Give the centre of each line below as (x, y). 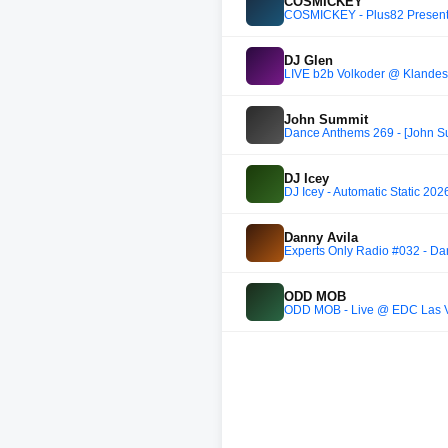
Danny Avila (321, 237)
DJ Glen (308, 60)
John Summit (326, 119)
